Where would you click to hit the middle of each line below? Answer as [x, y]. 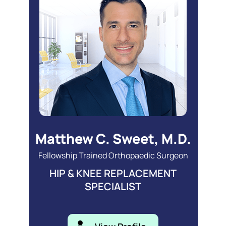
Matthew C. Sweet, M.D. [113, 138]
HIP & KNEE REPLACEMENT [113, 173]
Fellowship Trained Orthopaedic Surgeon [113, 155]
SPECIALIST [113, 186]
